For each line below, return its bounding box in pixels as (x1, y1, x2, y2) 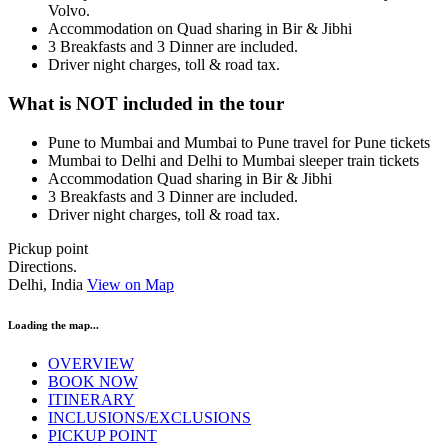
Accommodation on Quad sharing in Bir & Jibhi (48, 20, 352, 38)
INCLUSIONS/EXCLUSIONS (48, 409, 251, 427)
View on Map (87, 275, 174, 293)
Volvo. (48, 2, 90, 20)
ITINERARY (48, 391, 135, 409)
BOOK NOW (48, 373, 138, 391)
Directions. (8, 257, 77, 275)
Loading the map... (8, 318, 99, 331)
